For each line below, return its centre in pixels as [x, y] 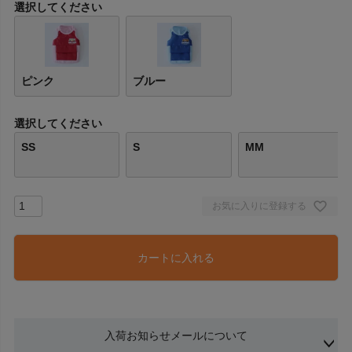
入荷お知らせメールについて [176, 336]
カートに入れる [176, 258]
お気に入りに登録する [259, 206]
